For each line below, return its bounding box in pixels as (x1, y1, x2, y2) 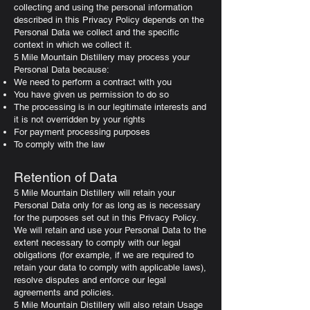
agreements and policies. (14, 287, 114, 298)
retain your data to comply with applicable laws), (14, 262, 206, 273)
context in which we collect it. (14, 39, 132, 50)
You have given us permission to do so (14, 89, 169, 100)
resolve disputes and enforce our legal (14, 275, 166, 285)
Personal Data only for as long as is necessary (14, 200, 201, 210)
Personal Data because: (14, 64, 109, 75)
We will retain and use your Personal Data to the (14, 225, 206, 235)
